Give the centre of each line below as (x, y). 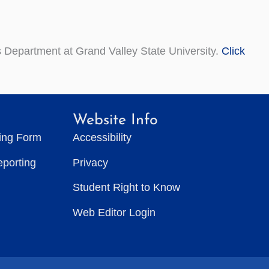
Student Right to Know (126, 187)
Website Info (115, 120)
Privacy (90, 162)
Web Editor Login (114, 212)
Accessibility (102, 138)
